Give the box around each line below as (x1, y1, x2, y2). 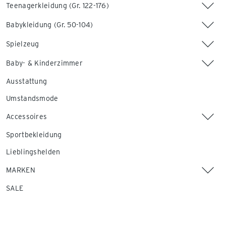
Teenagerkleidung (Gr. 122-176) (6, 2, 109, 10)
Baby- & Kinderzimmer (6, 59, 83, 67)
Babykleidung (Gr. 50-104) (6, 21, 93, 29)
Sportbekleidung (6, 131, 62, 139)
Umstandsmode (6, 94, 59, 102)
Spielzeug (6, 40, 39, 48)
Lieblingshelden (6, 148, 61, 156)
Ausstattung (6, 77, 47, 85)
